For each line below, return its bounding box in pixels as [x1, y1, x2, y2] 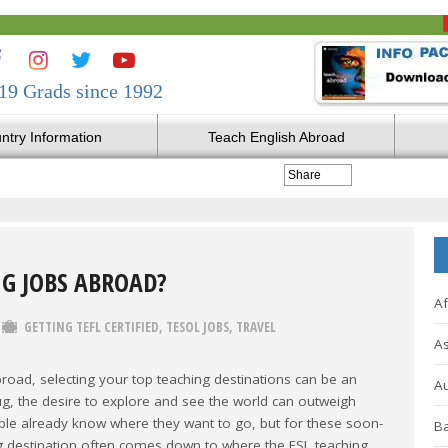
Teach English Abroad [207, 129, 345, 145]
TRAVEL [236, 318, 276, 337]
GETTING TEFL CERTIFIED [24, 318, 159, 337]
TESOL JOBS [166, 318, 229, 337]
